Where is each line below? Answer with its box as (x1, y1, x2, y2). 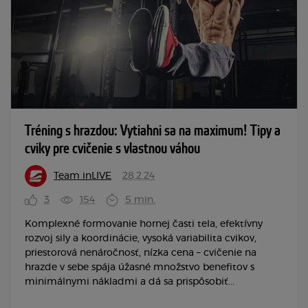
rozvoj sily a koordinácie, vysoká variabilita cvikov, (25, 234, 256, 244)
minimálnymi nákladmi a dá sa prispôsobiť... (25, 277, 234, 287)
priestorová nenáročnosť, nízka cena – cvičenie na (25, 248, 256, 258)
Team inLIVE (54, 171, 111, 181)
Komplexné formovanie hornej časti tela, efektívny (25, 219, 263, 230)
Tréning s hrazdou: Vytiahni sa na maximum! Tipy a (25, 122, 280, 141)
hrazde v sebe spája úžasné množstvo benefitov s (25, 263, 254, 273)
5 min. (125, 195, 155, 206)
